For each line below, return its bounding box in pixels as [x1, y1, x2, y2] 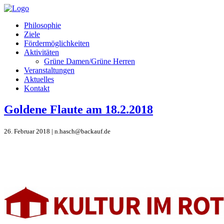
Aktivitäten [24, 48, 59, 56]
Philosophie [24, 21, 61, 29]
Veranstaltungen [24, 66, 74, 74]
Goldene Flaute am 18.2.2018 [4, 102, 153, 116]
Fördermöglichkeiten [24, 39, 89, 47]
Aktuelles [24, 75, 54, 83]
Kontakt [24, 84, 49, 92]
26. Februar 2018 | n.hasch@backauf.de [4, 127, 110, 135]
